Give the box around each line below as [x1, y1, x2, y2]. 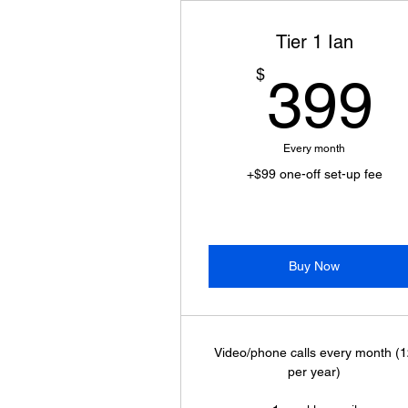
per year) [288, 364, 342, 379]
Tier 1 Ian [275, 31, 353, 53]
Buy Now [289, 259, 341, 273]
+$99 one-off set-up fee [246, 167, 382, 181]
